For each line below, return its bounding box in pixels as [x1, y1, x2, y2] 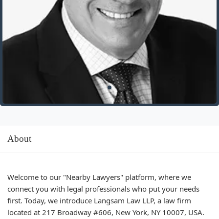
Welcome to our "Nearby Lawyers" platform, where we [7, 172, 191, 182]
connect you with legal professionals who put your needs [7, 183, 199, 194]
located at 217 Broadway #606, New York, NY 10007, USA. [7, 207, 204, 217]
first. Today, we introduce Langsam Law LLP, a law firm [7, 195, 191, 205]
